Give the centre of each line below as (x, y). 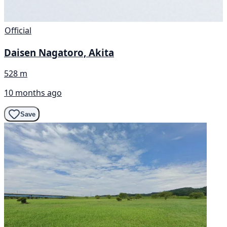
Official (18, 30)
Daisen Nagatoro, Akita (59, 52)
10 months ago (33, 93)
